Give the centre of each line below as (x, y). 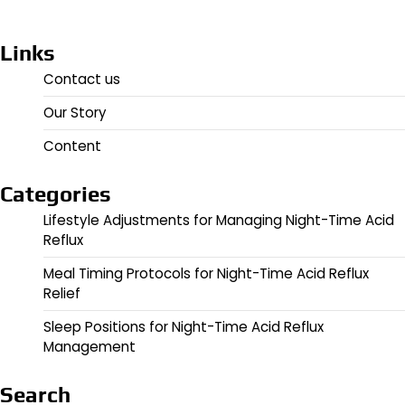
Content (72, 146)
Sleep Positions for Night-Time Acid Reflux (184, 326)
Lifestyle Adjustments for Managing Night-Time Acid (219, 220)
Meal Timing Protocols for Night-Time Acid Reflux (206, 273)
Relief (62, 293)
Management (89, 346)
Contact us (82, 79)
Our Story (75, 112)
